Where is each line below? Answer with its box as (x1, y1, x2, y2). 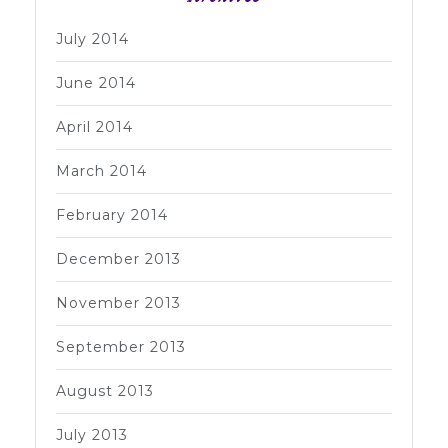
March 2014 (56, 161, 147, 180)
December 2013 (56, 249, 181, 268)
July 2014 (56, 29, 129, 48)
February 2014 (56, 205, 168, 224)
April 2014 (56, 117, 133, 136)
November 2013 (56, 293, 181, 312)
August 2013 (56, 381, 154, 400)
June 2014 (56, 73, 136, 92)
